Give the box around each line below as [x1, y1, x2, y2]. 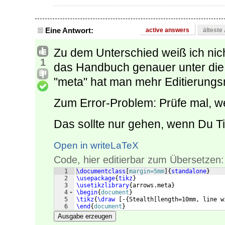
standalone [171, 168, 206, 175]
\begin [76, 189, 97, 196]
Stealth [129, 196, 154, 203]
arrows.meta [133, 182, 171, 189]
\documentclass [76, 168, 126, 175]
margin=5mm [129, 168, 164, 175]
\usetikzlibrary [76, 182, 129, 189]
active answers [146, 27, 189, 34]
